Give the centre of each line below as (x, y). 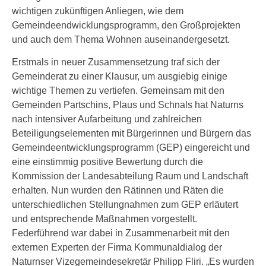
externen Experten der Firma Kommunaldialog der (117, 247)
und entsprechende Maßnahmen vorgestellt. (104, 219)
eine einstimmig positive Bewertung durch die (107, 162)
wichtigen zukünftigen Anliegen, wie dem (98, 11)
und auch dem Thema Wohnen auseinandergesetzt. (121, 39)
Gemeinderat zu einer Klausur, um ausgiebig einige (120, 76)
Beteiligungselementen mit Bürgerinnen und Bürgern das (132, 133)
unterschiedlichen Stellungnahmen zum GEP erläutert (125, 205)
